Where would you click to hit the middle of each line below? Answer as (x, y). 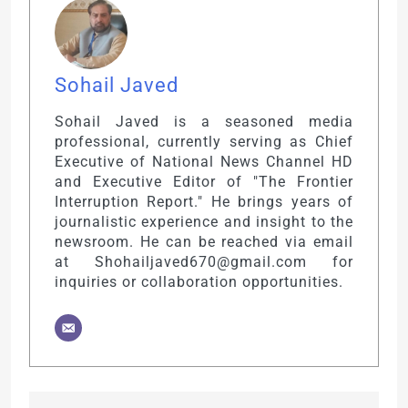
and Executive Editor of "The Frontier (204, 181)
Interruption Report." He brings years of (204, 201)
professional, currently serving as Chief (204, 141)
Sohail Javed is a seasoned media (204, 121)
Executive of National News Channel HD (204, 161)
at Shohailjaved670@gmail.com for (204, 261)
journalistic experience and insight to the (204, 221)
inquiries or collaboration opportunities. (199, 281)
